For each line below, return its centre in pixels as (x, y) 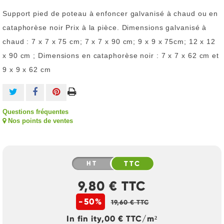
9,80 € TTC (112, 186)
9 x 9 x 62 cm (27, 69)
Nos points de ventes (39, 121)
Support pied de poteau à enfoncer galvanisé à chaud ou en (110, 13)
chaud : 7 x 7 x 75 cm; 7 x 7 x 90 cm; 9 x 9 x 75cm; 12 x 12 (109, 41)
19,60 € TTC (130, 202)
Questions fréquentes (35, 112)
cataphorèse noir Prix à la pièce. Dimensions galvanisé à (105, 27)
